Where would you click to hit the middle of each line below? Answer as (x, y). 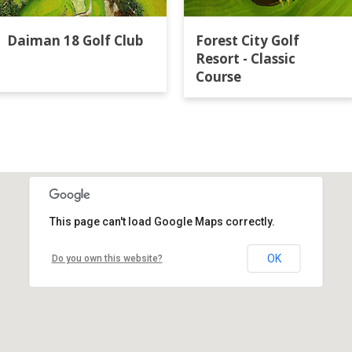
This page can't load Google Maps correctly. (162, 222)
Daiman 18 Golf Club (75, 40)
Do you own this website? (107, 258)
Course (218, 77)
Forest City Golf (247, 40)
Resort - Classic (246, 59)
